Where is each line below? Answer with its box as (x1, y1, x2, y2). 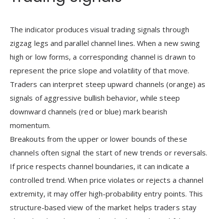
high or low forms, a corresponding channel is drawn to (10, 51, 196, 62)
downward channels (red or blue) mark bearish (10, 106, 168, 116)
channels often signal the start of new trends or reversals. (10, 147, 208, 157)
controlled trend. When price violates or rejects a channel (10, 175, 204, 185)
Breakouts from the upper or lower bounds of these (10, 133, 187, 144)
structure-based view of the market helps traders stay (10, 202, 197, 212)
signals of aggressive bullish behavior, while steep (10, 92, 180, 103)
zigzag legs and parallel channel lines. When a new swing (10, 38, 200, 48)
